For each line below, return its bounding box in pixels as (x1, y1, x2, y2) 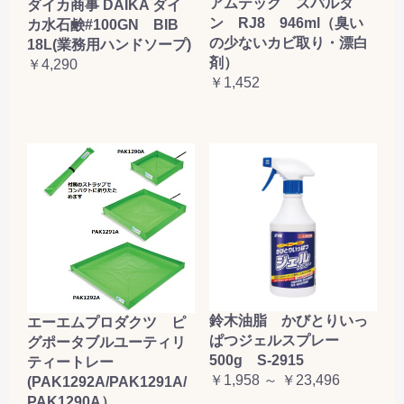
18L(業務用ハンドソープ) (27, 37, 191, 53)
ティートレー (27, 353, 128, 370)
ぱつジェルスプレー (209, 332, 353, 348)
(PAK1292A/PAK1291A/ (27, 373, 187, 390)
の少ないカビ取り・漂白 (209, 34, 368, 50)
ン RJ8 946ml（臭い (209, 14, 363, 31)
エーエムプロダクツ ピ (27, 314, 186, 330)
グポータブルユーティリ (27, 334, 186, 350)
